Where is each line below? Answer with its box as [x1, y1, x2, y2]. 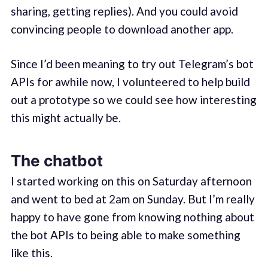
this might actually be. [10, 111, 121, 125]
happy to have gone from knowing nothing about [10, 209, 254, 224]
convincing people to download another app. [10, 22, 233, 36]
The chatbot [10, 151, 103, 170]
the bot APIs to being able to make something [10, 227, 240, 242]
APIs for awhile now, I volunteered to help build [10, 75, 250, 89]
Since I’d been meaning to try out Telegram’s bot [10, 57, 254, 71]
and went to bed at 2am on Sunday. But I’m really [10, 191, 255, 206]
